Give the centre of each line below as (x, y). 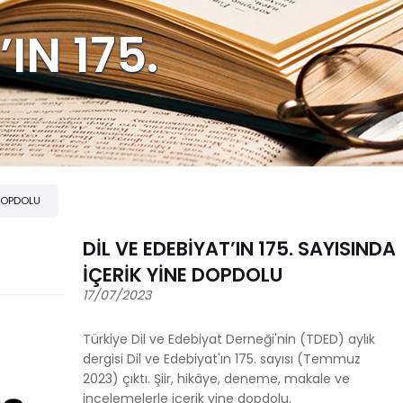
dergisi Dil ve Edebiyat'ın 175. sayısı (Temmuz (222, 358)
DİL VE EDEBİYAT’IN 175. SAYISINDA (239, 248)
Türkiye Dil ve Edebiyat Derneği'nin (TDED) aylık (229, 339)
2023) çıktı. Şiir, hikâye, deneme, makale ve (216, 378)
